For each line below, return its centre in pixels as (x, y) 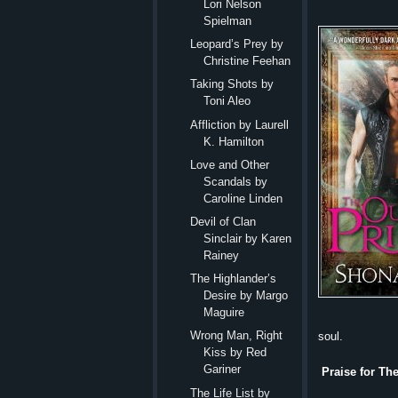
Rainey (222, 256)
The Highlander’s (234, 279)
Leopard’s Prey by (237, 44)
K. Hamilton (234, 141)
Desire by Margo (246, 296)
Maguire (224, 313)
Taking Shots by (232, 84)
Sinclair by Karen (248, 239)
